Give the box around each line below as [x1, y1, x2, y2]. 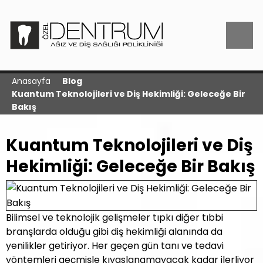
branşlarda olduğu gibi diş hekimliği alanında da [6, 225, 222, 238]
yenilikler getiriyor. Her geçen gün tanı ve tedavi [6, 239, 224, 252]
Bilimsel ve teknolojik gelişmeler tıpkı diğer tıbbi [6, 211, 223, 224]
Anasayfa [12, 75, 50, 87]
